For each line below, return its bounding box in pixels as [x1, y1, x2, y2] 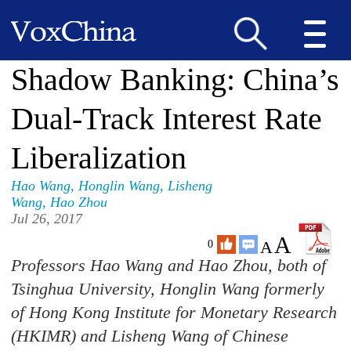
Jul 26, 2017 [11, 211, 83, 226]
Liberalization [11, 140, 187, 175]
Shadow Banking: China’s [11, 62, 340, 97]
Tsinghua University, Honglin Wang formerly [11, 279, 325, 299]
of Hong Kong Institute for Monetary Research [11, 302, 338, 322]
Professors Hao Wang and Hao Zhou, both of [11, 255, 327, 275]
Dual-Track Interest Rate [11, 101, 323, 136]
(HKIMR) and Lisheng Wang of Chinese [11, 326, 289, 346]
